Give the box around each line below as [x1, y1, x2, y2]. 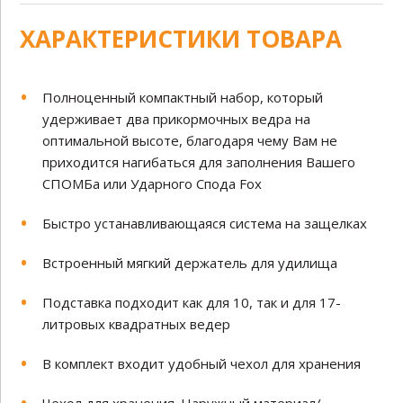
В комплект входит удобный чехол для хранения [42, 354, 362, 373]
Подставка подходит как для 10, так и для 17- [42, 293, 342, 312]
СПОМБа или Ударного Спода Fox [42, 175, 263, 193]
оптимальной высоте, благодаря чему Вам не [42, 131, 338, 150]
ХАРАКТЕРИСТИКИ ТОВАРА [20, 22, 343, 56]
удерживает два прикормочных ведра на [42, 110, 311, 129]
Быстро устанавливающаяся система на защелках [42, 214, 368, 233]
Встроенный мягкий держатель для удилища [42, 254, 338, 273]
